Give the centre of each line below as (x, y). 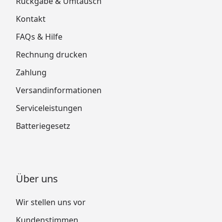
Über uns (37, 178)
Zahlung (31, 72)
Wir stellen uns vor (51, 202)
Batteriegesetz (43, 126)
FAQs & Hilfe (39, 36)
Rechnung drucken (52, 54)
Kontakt (31, 19)
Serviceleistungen (49, 108)
